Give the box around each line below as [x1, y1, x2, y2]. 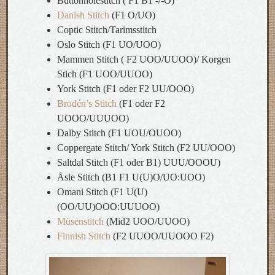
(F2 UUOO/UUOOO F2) [110, 231, 214, 241]
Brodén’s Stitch [57, 98, 117, 109]
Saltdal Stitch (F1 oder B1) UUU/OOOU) [57, 157, 220, 168]
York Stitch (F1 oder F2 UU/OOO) [57, 83, 194, 94]
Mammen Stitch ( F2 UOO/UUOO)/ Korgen [57, 54, 231, 64]
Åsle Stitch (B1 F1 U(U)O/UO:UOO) [57, 172, 205, 182]
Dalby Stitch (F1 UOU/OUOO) [57, 128, 181, 138]
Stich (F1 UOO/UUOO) [57, 69, 152, 79]
